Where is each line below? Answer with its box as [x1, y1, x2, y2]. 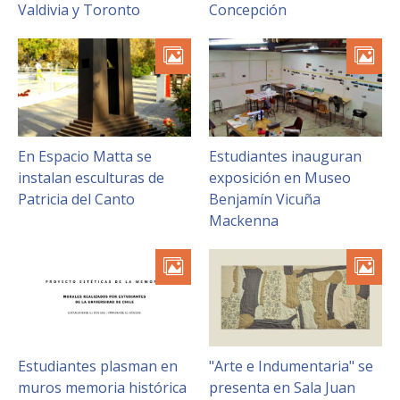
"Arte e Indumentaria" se [209, 355, 373, 376]
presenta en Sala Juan [209, 377, 355, 397]
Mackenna [209, 210, 279, 230]
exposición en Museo [209, 167, 351, 187]
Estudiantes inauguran [209, 146, 362, 166]
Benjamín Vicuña [209, 188, 321, 209]
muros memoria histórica [18, 377, 187, 397]
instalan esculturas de [18, 167, 164, 187]
